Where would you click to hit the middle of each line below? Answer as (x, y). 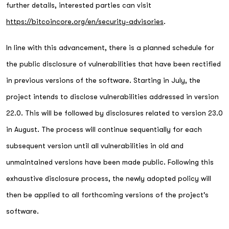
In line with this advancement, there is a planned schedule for (110, 47)
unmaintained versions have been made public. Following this (110, 162)
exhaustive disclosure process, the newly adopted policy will (109, 178)
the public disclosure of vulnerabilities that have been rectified (113, 64)
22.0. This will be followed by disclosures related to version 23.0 (114, 113)
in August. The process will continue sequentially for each (104, 129)
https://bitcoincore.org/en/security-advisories (85, 21)
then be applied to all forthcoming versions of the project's (107, 194)
